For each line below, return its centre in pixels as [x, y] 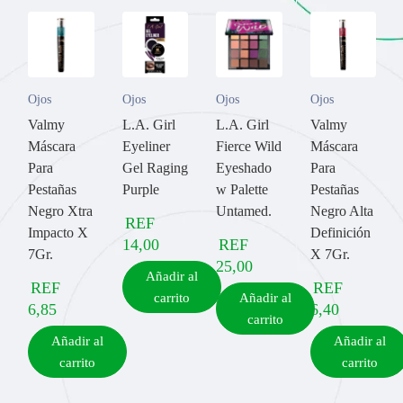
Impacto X [58, 233]
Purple [140, 189]
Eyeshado [244, 168]
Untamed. [244, 211]
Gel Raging [155, 168]
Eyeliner [146, 146]
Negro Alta [341, 211]
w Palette [242, 189]
